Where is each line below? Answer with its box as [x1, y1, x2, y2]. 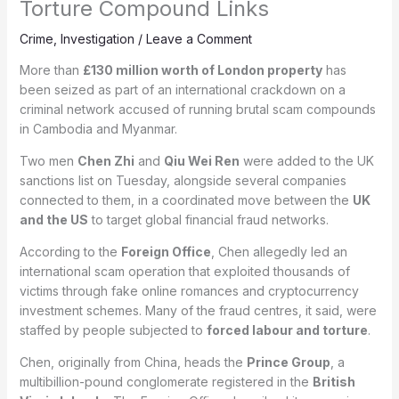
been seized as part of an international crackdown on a [19, 81, 346, 97]
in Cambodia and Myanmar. [19, 120, 177, 136]
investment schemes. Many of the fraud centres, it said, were [19, 302, 377, 318]
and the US [19, 211, 88, 227]
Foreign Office [120, 243, 211, 259]
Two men [19, 152, 77, 168]
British [312, 373, 355, 389]
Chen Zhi [77, 152, 134, 168]
